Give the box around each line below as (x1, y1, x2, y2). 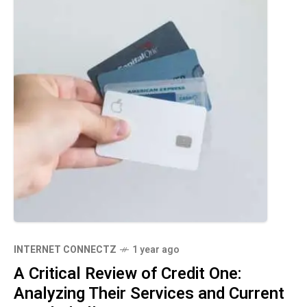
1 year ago (132, 243, 180, 257)
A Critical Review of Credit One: (14, 262, 242, 286)
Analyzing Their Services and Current (14, 282, 284, 306)
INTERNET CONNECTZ (14, 243, 116, 257)
